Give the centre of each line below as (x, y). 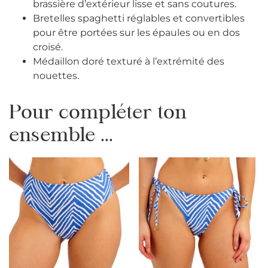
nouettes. (56, 76)
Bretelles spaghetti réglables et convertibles (139, 19)
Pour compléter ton (98, 114)
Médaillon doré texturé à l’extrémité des (129, 62)
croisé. (48, 47)
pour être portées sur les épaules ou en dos (136, 33)
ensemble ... (61, 137)
